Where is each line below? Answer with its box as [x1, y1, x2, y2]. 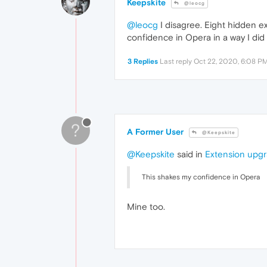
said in [175, 149, 205, 160]
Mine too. [127, 201, 165, 212]
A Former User [127, 127, 184, 137]
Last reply [160, 57, 194, 66]
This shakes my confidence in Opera [142, 173, 260, 182]
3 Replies [128, 57, 158, 66]
